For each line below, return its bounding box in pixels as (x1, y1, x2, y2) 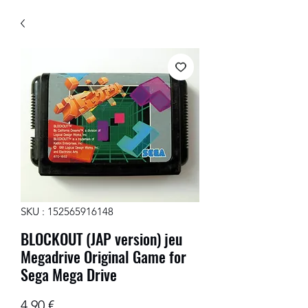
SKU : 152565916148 (21, 205, 113, 218)
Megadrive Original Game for (21, 245, 186, 267)
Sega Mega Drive (21, 263, 117, 285)
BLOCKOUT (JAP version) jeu (21, 228, 182, 250)
